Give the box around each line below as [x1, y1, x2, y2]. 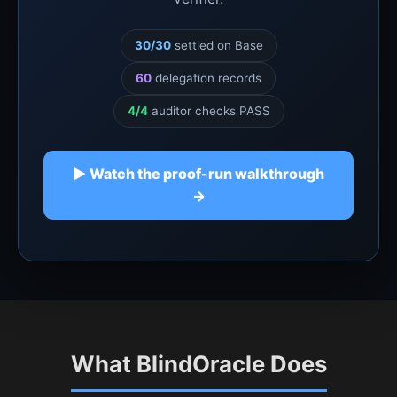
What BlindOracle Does [70, 349, 327, 378]
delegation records [152, 70, 261, 85]
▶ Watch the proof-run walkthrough [73, 164, 324, 183]
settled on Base [170, 37, 263, 52]
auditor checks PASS [147, 103, 270, 118]
